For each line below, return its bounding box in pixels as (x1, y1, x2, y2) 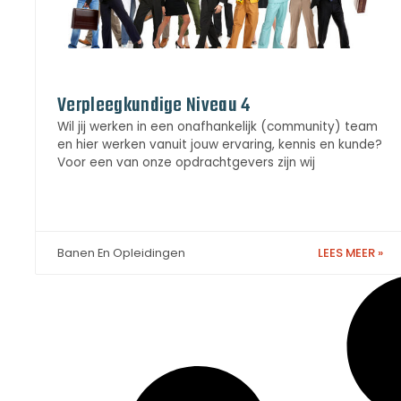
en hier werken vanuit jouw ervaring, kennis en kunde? (57, 136, 382, 154)
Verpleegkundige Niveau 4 (57, 90, 251, 122)
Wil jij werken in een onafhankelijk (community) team (57, 118, 378, 136)
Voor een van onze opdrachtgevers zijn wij (57, 154, 315, 172)
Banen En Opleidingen (57, 244, 185, 260)
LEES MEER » (318, 243, 383, 261)
